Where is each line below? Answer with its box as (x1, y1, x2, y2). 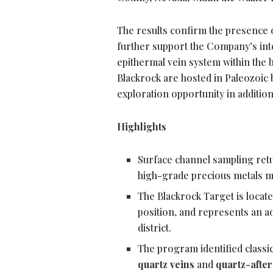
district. (138, 221, 172, 235)
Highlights (117, 120, 166, 133)
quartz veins (138, 258, 195, 271)
